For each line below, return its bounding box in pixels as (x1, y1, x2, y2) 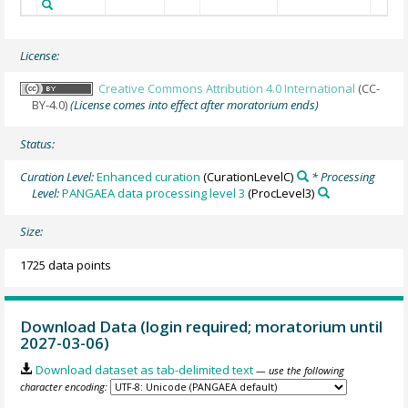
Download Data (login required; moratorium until (20, 315, 383, 337)
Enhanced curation (97, 168, 201, 185)
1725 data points (20, 256, 112, 273)
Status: (20, 135, 56, 152)
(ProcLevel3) (245, 184, 315, 201)
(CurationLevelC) (200, 168, 294, 185)
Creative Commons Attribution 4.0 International (98, 79, 356, 97)
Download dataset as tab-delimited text (35, 362, 253, 379)
